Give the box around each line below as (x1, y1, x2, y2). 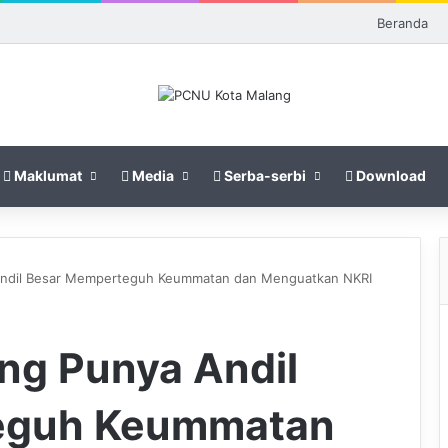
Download (353, 166, 426, 184)
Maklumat (11, 166, 82, 184)
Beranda (377, 15, 428, 31)
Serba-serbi (221, 166, 306, 184)
